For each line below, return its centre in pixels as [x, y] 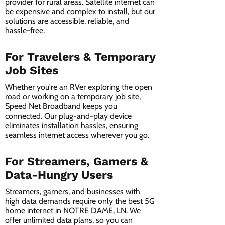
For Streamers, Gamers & [77, 161]
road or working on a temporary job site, [73, 97]
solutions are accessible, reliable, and [67, 21]
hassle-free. [25, 30]
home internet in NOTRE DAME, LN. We [73, 211]
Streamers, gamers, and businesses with [73, 192]
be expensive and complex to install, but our [80, 11]
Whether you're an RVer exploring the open [79, 87]
